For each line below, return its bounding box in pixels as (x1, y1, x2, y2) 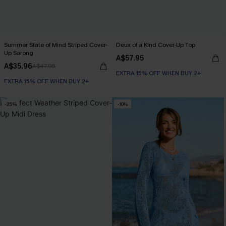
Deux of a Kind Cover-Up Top (116, 41, 195, 49)
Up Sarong (4, 49, 33, 57)
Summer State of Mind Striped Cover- (4, 41, 107, 49)
